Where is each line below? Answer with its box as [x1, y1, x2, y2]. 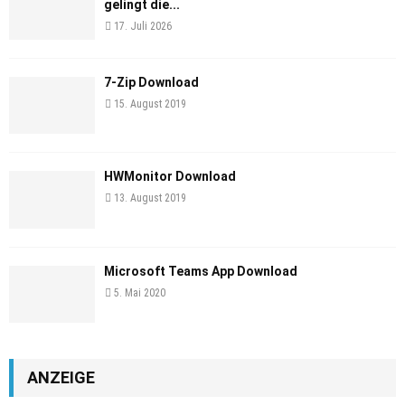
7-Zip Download [104, 74, 199, 89]
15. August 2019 [114, 97, 186, 110]
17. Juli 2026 [114, 19, 172, 33]
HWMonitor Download [104, 169, 236, 184]
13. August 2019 [114, 192, 186, 205]
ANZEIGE [27, 367, 95, 387]
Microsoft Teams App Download [104, 263, 297, 278]
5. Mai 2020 [114, 286, 165, 299]
